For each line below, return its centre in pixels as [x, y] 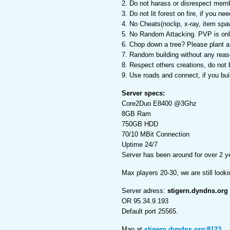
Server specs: [143, 93]
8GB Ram [136, 114]
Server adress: [145, 191]
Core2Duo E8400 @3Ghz [159, 103]
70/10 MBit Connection [156, 134]
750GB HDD [140, 124]
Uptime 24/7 [140, 145]
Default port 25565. [150, 211]
